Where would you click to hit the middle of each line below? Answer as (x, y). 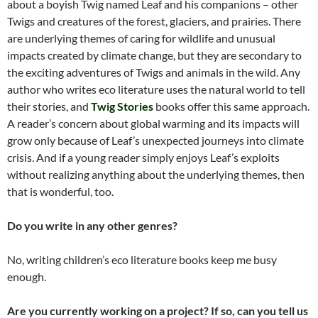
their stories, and (49, 106)
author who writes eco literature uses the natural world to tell (156, 89)
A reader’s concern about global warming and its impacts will (153, 124)
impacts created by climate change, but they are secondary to (154, 55)
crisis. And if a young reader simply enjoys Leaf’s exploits (143, 158)
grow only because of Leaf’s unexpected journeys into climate (155, 141)
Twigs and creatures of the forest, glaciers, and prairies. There (154, 21)
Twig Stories (122, 106)
